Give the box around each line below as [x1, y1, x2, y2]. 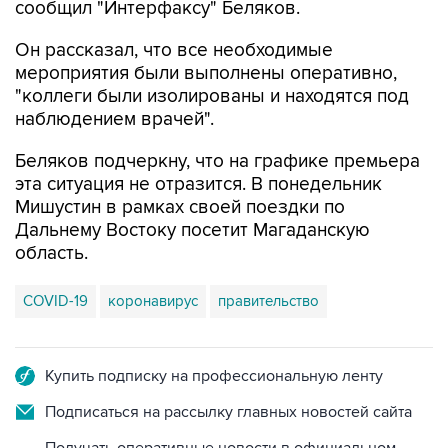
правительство [218, 292, 319, 310]
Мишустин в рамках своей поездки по [15, 196, 345, 219]
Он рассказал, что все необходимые [15, 39, 333, 62]
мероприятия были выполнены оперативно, [15, 62, 397, 85]
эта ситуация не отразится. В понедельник [15, 173, 382, 196]
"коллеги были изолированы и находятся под [15, 85, 409, 108]
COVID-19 [23, 292, 88, 310]
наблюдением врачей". [15, 108, 214, 131]
